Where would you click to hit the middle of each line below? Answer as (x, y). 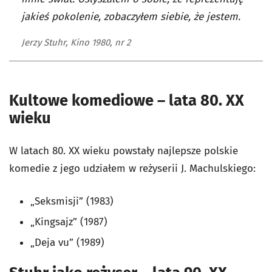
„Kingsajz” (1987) (69, 222)
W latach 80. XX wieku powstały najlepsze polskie (124, 151)
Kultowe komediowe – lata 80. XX (127, 100)
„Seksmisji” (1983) (72, 201)
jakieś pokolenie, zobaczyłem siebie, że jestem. (131, 16)
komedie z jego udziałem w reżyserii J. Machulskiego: (132, 168)
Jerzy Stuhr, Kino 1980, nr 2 (76, 42)
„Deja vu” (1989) (67, 242)
